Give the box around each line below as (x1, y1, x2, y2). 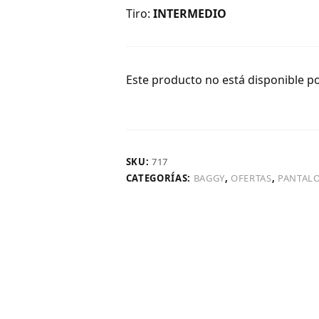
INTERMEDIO (152, 5, 226, 21)
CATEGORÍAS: (125, 171, 194, 184)
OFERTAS (231, 171, 272, 184)
